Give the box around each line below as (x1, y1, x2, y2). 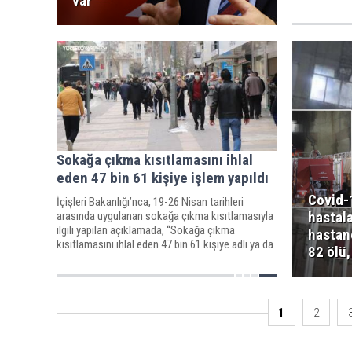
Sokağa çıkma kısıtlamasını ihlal (57, 150, 253, 169)
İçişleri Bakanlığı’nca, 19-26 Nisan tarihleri (57, 194, 244, 209)
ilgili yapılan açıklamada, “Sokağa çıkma (57, 222, 235, 237)
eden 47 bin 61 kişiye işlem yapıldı (57, 168, 269, 187)
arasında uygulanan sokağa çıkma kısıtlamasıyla (57, 208, 273, 223)
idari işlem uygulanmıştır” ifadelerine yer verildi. (57, 251, 265, 266)
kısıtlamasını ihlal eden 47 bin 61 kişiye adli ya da (57, 236, 273, 251)
